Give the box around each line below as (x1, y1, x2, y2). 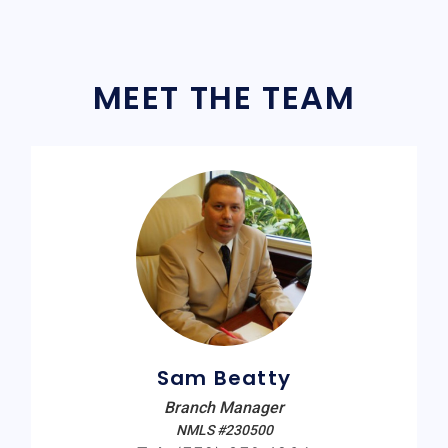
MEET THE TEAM (92, 75, 356, 121)
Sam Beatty (157, 364, 291, 393)
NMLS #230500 (175, 422, 273, 439)
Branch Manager (164, 398, 284, 418)
